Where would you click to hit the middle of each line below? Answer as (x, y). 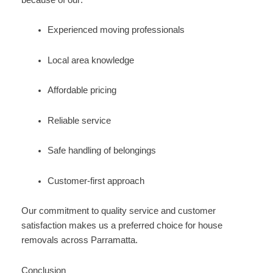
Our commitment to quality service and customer (118, 211)
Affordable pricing (82, 90)
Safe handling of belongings (102, 151)
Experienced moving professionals (116, 30)
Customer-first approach (96, 181)
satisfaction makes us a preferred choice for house (122, 226)
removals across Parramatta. (79, 240)
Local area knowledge (91, 60)
